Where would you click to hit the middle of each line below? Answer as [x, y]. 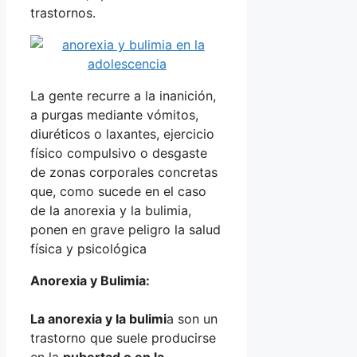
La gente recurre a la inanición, [123, 95]
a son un [192, 318]
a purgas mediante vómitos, [114, 114]
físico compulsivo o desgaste [119, 153]
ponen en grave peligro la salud [126, 229]
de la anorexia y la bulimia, [111, 210]
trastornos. [63, 12]
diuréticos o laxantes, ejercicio [122, 133]
